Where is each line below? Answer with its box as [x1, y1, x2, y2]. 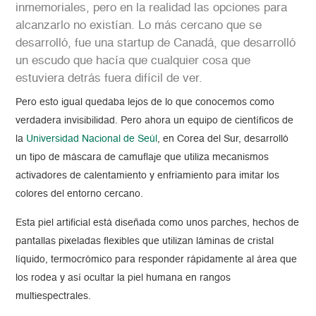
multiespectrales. [16, 291, 95, 302]
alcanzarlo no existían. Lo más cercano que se [16, 20, 262, 32]
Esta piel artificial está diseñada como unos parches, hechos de [16, 218, 300, 229]
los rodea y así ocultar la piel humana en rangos [16, 273, 231, 284]
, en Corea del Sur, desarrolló [157, 134, 289, 145]
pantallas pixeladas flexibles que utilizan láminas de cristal [16, 236, 274, 247]
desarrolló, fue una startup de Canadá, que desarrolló [16, 37, 296, 50]
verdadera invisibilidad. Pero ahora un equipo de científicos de [16, 116, 294, 126]
